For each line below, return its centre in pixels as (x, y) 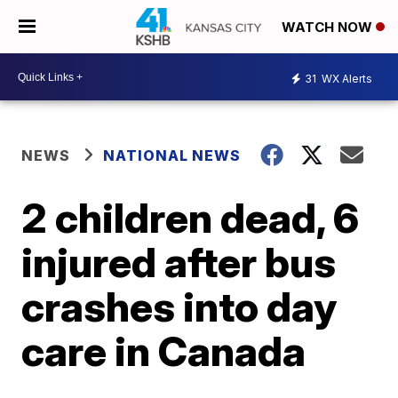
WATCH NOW (329, 28)
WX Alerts (346, 78)
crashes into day (179, 306)
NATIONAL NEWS (172, 155)
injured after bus (179, 262)
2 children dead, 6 (191, 218)
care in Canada (164, 351)
